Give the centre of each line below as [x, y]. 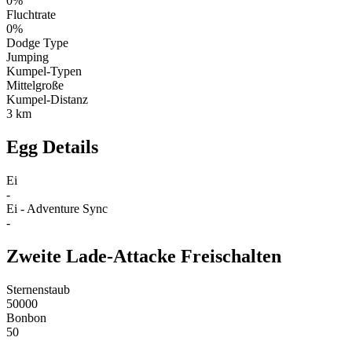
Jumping [27, 57]
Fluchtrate [31, 14]
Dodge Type [37, 42]
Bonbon [26, 317]
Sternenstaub [38, 289]
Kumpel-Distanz [47, 99]
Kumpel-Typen [44, 71]
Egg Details [52, 147]
